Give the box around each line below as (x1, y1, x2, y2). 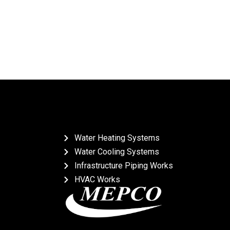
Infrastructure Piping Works (74, 161, 173, 170)
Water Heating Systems (74, 133, 160, 143)
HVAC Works (74, 175, 120, 184)
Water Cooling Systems (74, 147, 159, 157)
